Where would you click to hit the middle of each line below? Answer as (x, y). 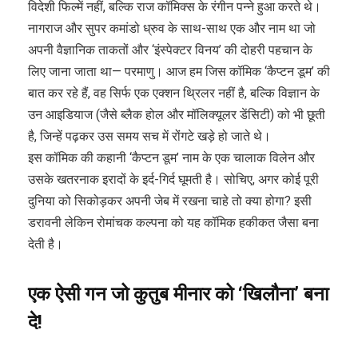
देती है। (46, 245)
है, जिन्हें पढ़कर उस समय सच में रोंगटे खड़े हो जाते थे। (149, 137)
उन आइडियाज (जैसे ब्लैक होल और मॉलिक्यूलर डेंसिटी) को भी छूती (177, 115)
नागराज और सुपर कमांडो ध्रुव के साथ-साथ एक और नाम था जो (172, 29)
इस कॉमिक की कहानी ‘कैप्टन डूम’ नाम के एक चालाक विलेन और (171, 158)
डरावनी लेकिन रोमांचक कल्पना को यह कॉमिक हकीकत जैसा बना (173, 223)
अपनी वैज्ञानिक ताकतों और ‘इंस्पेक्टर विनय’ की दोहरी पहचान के (170, 50)
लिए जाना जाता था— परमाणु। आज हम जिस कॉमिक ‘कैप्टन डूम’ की (179, 72)
